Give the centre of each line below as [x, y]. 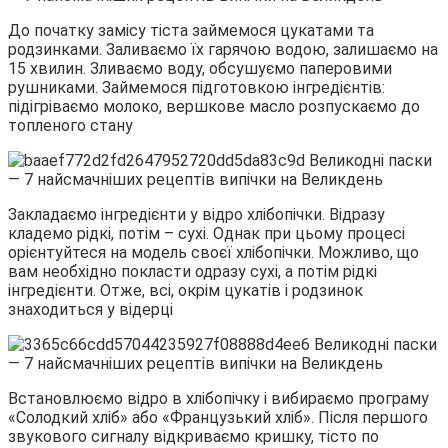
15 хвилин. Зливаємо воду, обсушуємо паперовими [200, 69]
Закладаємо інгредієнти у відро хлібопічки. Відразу [196, 215]
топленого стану [70, 126]
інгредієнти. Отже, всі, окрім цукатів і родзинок [185, 291]
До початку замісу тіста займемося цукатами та [191, 31]
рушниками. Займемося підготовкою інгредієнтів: [196, 88]
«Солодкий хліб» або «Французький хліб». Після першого [218, 418]
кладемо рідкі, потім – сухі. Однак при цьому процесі [206, 234]
